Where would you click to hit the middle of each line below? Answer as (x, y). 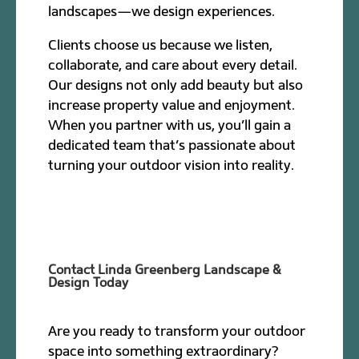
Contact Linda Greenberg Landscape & (165, 269)
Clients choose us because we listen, (161, 44)
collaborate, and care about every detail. (173, 65)
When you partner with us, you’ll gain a (170, 125)
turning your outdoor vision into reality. (171, 165)
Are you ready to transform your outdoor (177, 331)
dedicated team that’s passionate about (172, 145)
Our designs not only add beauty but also (176, 85)
